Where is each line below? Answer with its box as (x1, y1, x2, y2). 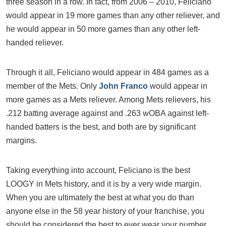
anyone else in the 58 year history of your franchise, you (6, 207, 204, 215)
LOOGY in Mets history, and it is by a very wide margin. (6, 180, 201, 188)
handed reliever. (6, 38, 64, 47)
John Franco (99, 82, 148, 90)
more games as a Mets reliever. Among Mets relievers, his (6, 95, 211, 104)
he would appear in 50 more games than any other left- (6, 25, 200, 33)
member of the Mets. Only (6, 82, 99, 90)
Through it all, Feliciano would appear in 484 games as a (6, 68, 209, 77)
